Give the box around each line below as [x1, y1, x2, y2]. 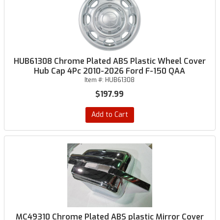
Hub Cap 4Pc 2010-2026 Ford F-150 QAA [34, 66, 186, 76]
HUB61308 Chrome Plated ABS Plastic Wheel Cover [13, 56, 206, 66]
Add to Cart [91, 110, 128, 119]
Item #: [84, 76, 106, 84]
